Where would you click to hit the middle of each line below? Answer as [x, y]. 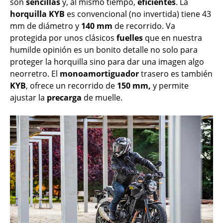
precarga [64, 98]
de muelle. [102, 98]
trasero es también [176, 74]
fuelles [130, 38]
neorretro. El [35, 74]
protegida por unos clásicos [63, 38]
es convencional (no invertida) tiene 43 [138, 14]
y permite [170, 86]
